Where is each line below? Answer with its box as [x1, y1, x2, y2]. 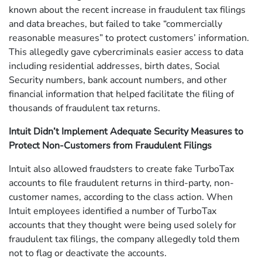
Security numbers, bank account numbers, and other [9, 74, 227, 87]
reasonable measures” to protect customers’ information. [9, 32, 249, 45]
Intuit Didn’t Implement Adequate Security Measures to [9, 125, 243, 139]
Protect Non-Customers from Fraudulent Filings [9, 139, 212, 153]
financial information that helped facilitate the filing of [9, 88, 234, 101]
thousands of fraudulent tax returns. [9, 102, 160, 115]
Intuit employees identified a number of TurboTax [9, 205, 216, 218]
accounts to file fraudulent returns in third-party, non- [9, 177, 234, 190]
